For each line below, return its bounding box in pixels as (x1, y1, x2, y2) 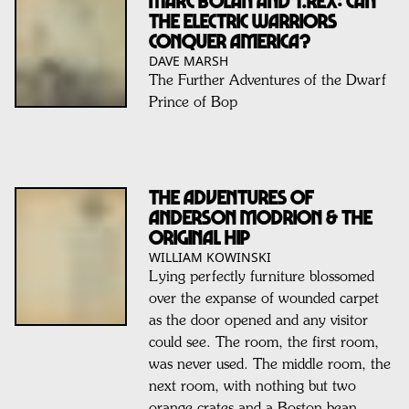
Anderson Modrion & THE (148, 204, 372, 229)
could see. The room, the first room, (148, 335, 379, 351)
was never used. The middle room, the (148, 357, 391, 372)
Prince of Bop (148, 95, 237, 110)
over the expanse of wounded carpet (148, 291, 379, 307)
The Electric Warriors (148, 7, 337, 33)
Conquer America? (148, 27, 310, 53)
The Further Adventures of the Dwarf (148, 73, 386, 89)
